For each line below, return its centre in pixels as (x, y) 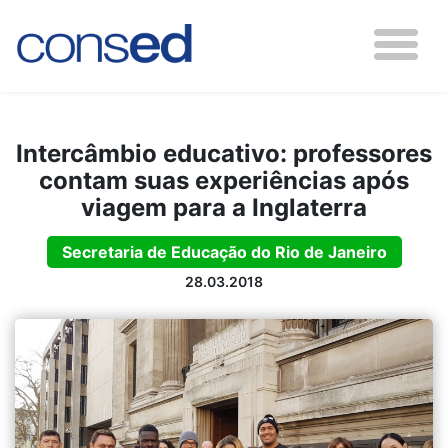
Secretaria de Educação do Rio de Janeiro (224, 252)
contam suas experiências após (224, 180)
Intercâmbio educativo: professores (224, 153)
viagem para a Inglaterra (224, 207)
